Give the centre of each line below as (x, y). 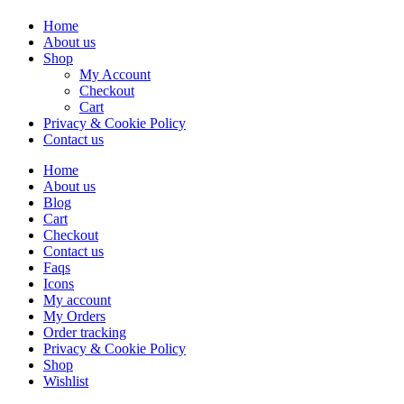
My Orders (74, 317)
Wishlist (66, 381)
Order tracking (85, 333)
